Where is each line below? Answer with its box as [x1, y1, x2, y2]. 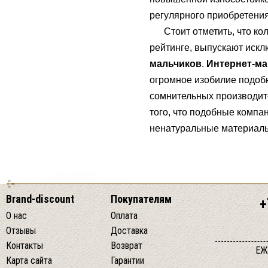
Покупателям [111, 193, 172, 205]
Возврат [111, 240, 142, 251]
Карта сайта [6, 255, 52, 266]
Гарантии [111, 255, 144, 266]
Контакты [6, 240, 43, 251]
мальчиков [150, 59, 202, 69]
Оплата [111, 210, 138, 221]
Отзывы [6, 225, 36, 236]
